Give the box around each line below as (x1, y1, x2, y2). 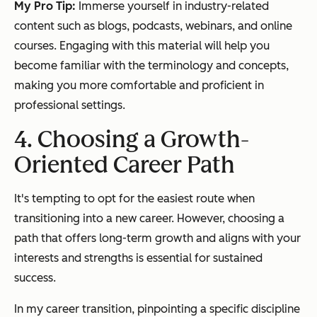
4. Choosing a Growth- (14, 126, 249, 154)
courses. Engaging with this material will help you (14, 39, 270, 53)
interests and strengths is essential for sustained (14, 251, 263, 265)
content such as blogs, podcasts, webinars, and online (14, 19, 292, 33)
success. (14, 271, 56, 285)
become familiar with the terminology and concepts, (14, 59, 289, 73)
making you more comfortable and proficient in (14, 79, 264, 93)
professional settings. (14, 98, 125, 113)
